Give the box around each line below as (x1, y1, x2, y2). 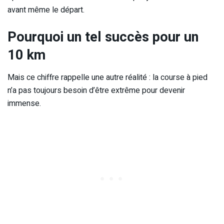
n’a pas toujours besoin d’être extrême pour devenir (7, 84, 185, 96)
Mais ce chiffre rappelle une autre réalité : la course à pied (7, 71, 207, 83)
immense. (7, 97, 41, 109)
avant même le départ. (7, 4, 84, 16)
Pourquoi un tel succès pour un (7, 26, 198, 47)
